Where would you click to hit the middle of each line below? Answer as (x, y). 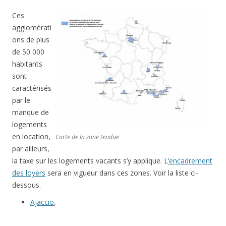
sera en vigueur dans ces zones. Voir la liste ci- (122, 173)
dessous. (26, 185)
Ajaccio (42, 202)
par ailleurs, (31, 149)
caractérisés (32, 88)
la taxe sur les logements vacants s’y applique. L (90, 161)
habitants (27, 64)
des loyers (29, 173)
